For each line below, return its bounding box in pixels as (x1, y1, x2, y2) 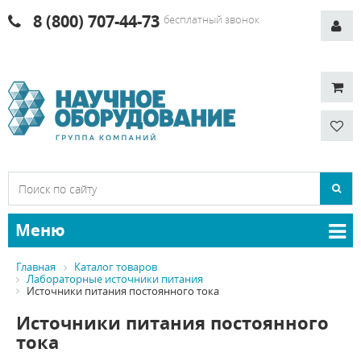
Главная (16, 259, 56, 274)
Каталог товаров (74, 259, 157, 274)
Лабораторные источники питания (27, 271, 203, 286)
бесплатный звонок (164, 12, 259, 27)
